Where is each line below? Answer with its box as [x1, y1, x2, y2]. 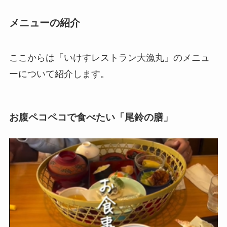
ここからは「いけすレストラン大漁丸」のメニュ [9, 53, 210, 63]
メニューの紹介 [9, 17, 80, 29]
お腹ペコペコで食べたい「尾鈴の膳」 [9, 111, 173, 123]
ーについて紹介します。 [9, 69, 109, 80]
